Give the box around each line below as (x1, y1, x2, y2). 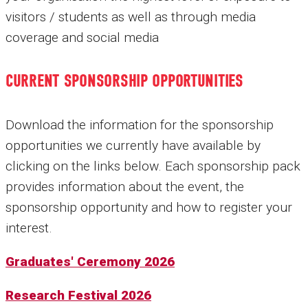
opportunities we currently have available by (5, 137, 261, 153)
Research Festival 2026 (5, 287, 151, 304)
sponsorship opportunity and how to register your (5, 199, 292, 215)
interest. (5, 219, 56, 236)
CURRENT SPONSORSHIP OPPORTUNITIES (5, 71, 243, 91)
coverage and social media (5, 29, 162, 45)
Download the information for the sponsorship (5, 116, 274, 133)
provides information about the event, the (5, 178, 244, 195)
